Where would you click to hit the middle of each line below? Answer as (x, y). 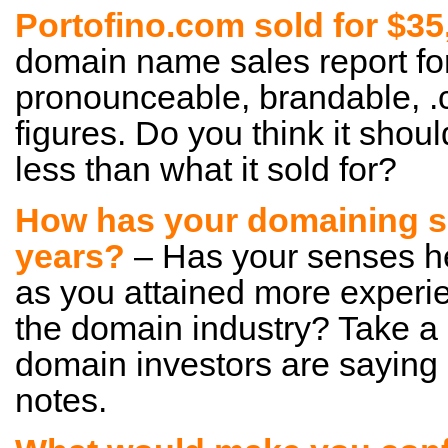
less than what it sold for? (206, 169)
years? (74, 256)
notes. (61, 400)
